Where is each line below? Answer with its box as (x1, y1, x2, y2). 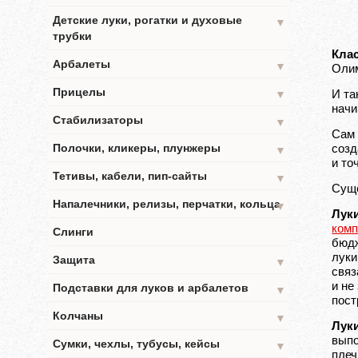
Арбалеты (53, 58, 110, 70)
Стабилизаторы (53, 113, 143, 126)
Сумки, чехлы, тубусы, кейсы (53, 337, 220, 350)
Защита (53, 253, 95, 266)
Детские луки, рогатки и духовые (53, 14, 242, 26)
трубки (53, 30, 92, 42)
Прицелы (53, 86, 105, 98)
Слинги (53, 225, 93, 238)
